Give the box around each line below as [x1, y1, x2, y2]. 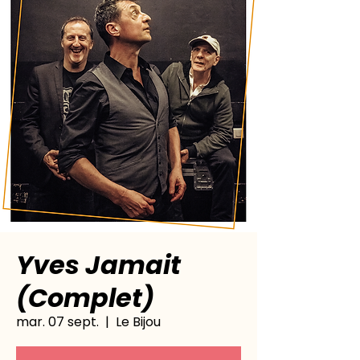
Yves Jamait [16, 247, 181, 283]
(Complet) [16, 280, 154, 316]
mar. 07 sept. [16, 313, 99, 331]
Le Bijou [116, 313, 161, 331]
